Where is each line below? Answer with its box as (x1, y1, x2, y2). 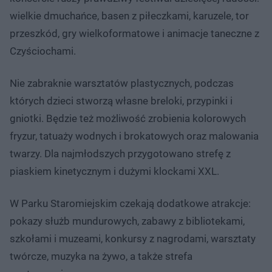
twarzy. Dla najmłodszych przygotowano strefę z (10, 147, 231, 160)
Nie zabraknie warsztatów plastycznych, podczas (10, 76, 234, 89)
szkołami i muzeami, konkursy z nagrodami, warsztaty (10, 232, 256, 245)
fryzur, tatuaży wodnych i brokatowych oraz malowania (10, 129, 259, 142)
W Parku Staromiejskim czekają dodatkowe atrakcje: (10, 197, 251, 209)
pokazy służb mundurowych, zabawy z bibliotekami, (10, 214, 245, 227)
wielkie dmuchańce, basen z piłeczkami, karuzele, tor (10, 9, 249, 22)
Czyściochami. (10, 44, 76, 57)
